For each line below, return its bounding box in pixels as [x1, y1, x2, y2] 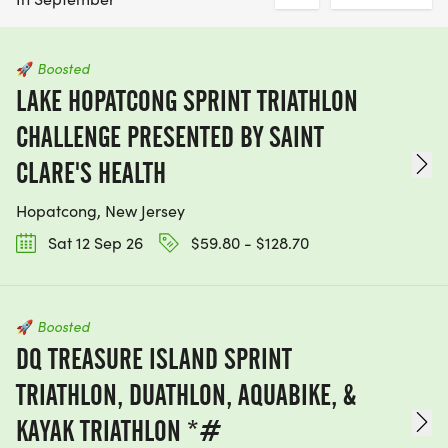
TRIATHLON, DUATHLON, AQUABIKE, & [16, 378, 356, 413]
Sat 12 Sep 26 [44, 232, 143, 253]
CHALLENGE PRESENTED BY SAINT [16, 120, 324, 154]
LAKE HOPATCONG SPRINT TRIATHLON [16, 84, 358, 118]
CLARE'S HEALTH [16, 156, 166, 190]
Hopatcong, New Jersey [16, 200, 185, 221]
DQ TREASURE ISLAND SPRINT [16, 342, 292, 377]
